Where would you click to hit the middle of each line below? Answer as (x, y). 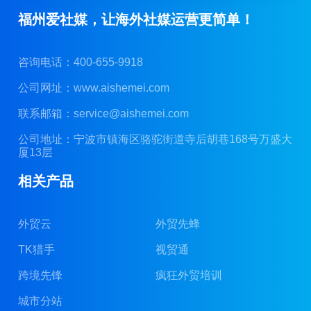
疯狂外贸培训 (189, 276)
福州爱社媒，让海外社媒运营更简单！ (136, 20)
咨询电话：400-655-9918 (81, 62)
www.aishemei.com (122, 88)
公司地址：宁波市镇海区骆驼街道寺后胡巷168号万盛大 (155, 140)
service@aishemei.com (132, 114)
